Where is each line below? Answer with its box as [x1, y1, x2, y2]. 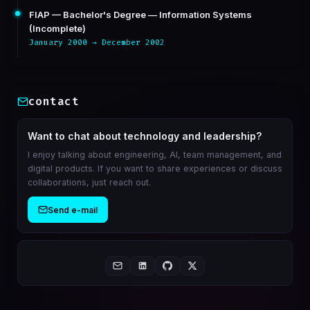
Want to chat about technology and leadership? [27, 130, 262, 142]
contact [28, 94, 80, 109]
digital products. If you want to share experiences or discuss [27, 163, 282, 174]
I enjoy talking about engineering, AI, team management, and [27, 149, 282, 160]
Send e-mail [47, 204, 98, 215]
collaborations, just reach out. [27, 177, 151, 188]
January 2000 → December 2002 [28, 37, 165, 48]
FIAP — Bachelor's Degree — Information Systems [28, 9, 252, 20]
